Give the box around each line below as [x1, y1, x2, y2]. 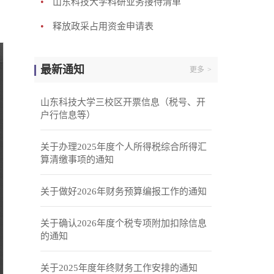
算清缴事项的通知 [40, 155, 114, 165]
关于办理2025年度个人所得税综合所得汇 [40, 142, 207, 152]
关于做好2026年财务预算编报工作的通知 [40, 187, 207, 196]
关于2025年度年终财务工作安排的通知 [40, 263, 198, 273]
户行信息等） [40, 110, 95, 120]
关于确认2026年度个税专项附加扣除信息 [40, 218, 207, 228]
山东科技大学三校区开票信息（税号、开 [40, 97, 206, 107]
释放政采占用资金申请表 [53, 21, 154, 31]
